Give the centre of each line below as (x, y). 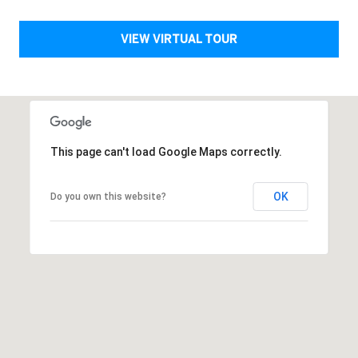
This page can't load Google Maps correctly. (166, 151)
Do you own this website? (108, 196)
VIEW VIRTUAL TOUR (179, 39)
